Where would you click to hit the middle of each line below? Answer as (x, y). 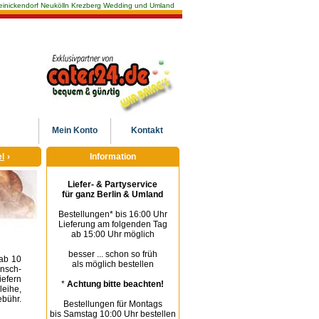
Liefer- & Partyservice (113, 184)
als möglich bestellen (113, 264)
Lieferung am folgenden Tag (113, 224)
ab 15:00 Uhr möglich (113, 234)
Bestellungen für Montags (113, 304)
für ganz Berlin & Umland (113, 194)
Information (113, 157)
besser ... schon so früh (113, 254)
